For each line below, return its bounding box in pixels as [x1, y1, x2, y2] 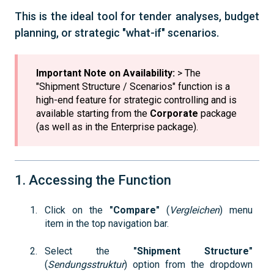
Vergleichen [169, 204, 220, 217]
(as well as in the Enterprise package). [36, 121, 198, 133]
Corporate [150, 108, 198, 120]
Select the [45, 245, 133, 257]
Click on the [45, 204, 109, 217]
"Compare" [109, 204, 160, 217]
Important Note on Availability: [36, 67, 175, 80]
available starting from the [36, 108, 150, 120]
